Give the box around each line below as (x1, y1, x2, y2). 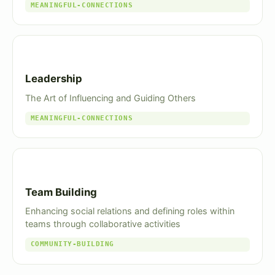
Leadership (25, 72, 82, 85)
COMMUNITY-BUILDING (30, 240, 114, 249)
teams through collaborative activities (25, 218, 180, 229)
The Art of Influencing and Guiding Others (25, 92, 196, 103)
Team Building (25, 185, 97, 198)
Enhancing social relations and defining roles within (25, 205, 234, 216)
